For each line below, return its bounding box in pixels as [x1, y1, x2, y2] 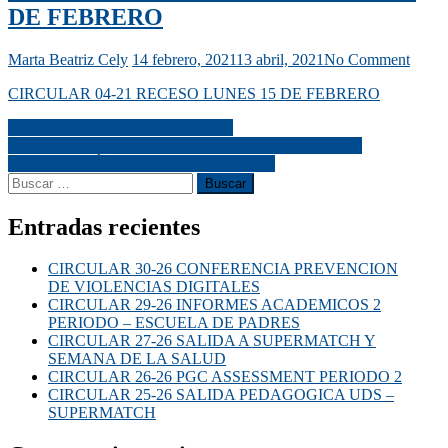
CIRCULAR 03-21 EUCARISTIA [8, 118, 233, 136]
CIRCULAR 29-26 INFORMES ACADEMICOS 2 [48, 296, 381, 314]
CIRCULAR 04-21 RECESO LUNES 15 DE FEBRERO [8, 84, 380, 102]
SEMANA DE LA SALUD [48, 350, 226, 368]
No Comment [324, 50, 410, 68]
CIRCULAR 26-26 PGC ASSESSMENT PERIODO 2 [48, 368, 402, 386]
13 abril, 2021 [236, 50, 324, 68]
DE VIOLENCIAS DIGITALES [48, 278, 260, 296]
